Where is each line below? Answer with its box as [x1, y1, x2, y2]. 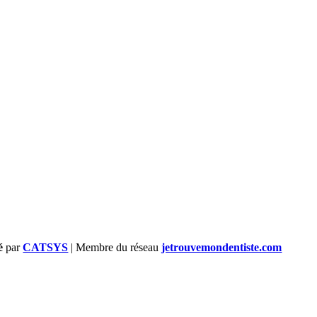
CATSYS [23, 241, 69, 253]
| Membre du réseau [68, 241, 162, 253]
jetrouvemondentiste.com [161, 241, 282, 253]
